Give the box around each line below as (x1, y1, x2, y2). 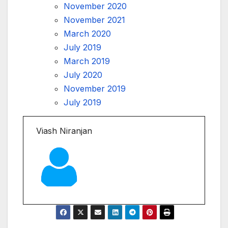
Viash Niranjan (36, 125, 92, 136)
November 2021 (64, 14, 125, 25)
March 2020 (64, 28, 111, 39)
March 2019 (64, 55, 110, 66)
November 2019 (64, 83, 126, 94)
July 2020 (64, 69, 102, 80)
